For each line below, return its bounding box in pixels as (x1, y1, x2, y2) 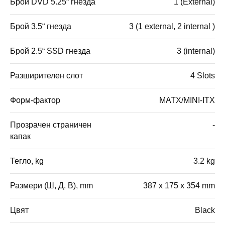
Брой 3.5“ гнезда (10, 22, 71, 31)
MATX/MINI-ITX (159, 96, 215, 105)
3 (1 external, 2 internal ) (129, 22, 215, 31)
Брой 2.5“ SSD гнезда (10, 47, 90, 56)
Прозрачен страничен (10, 121, 91, 130)
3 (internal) (177, 47, 215, 56)
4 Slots (190, 71, 215, 80)
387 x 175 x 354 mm (143, 181, 215, 190)
